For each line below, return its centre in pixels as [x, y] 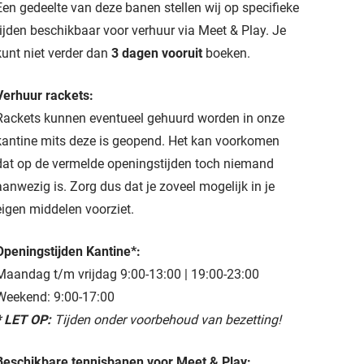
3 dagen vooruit [157, 53]
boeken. [226, 53]
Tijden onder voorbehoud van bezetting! [166, 319]
